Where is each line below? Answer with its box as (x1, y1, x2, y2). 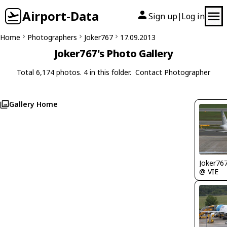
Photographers (27, 32, 77, 42)
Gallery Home (9, 99, 58, 109)
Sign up (148, 11, 177, 22)
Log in (181, 11, 205, 22)
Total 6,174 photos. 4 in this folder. (17, 67, 131, 77)
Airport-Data (22, 8, 99, 24)
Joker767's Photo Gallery (54, 47, 173, 60)
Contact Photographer (135, 67, 210, 77)
